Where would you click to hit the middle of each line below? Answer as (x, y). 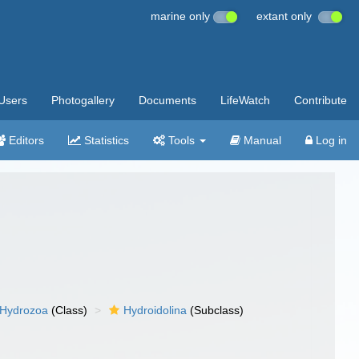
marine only (182, 16)
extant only (287, 16)
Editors (25, 140)
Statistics (105, 140)
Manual (261, 140)
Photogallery (83, 100)
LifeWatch (245, 100)
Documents (167, 100)
